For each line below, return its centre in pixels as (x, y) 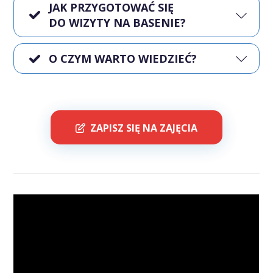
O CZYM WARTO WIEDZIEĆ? (123, 59)
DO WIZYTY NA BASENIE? (118, 22)
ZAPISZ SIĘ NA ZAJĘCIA (144, 128)
